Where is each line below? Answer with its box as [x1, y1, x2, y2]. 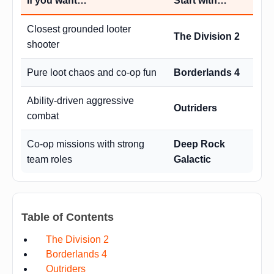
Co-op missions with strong [27, 138, 144, 149]
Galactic [174, 154, 211, 165]
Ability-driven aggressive [27, 95, 134, 106]
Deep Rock [174, 138, 225, 149]
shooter [27, 39, 59, 50]
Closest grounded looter [27, 23, 131, 34]
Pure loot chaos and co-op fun [27, 67, 157, 78]
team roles [27, 154, 72, 165]
